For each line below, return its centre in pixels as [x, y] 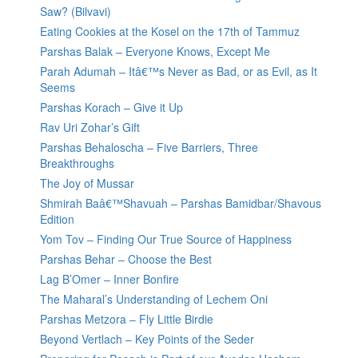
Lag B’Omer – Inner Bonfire [109, 279]
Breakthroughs [77, 163]
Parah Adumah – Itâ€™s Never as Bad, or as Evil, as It [179, 72]
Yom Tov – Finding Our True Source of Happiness [166, 239]
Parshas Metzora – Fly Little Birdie [127, 319]
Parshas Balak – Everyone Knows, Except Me [155, 52]
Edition [57, 219]
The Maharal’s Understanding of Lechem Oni [154, 299]
